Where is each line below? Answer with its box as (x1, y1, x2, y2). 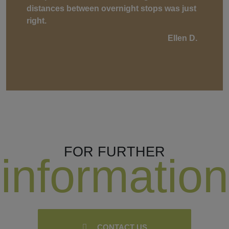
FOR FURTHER (64, 144, 165, 159)
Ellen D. (168, 33, 197, 42)
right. (27, 16, 47, 25)
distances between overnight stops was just (27, 4, 196, 13)
